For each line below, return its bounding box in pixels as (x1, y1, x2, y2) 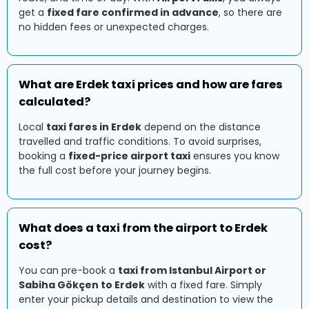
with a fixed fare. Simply (145, 278, 262, 292)
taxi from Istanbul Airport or (118, 263, 266, 277)
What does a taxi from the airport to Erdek (19, 220, 268, 236)
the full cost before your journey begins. (19, 163, 211, 177)
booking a (19, 149, 68, 163)
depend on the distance (141, 120, 261, 134)
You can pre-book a (19, 263, 118, 277)
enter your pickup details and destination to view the (19, 292, 273, 306)
